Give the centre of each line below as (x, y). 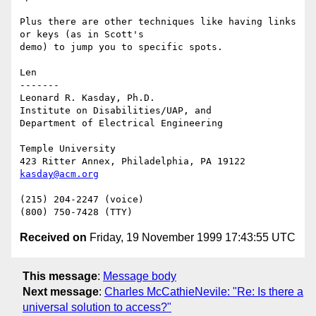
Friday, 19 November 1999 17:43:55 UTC (191, 238)
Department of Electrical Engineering (121, 123)
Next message (61, 291)
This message (60, 276)
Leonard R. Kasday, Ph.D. (87, 98)
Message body (140, 276)
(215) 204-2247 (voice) (82, 200)
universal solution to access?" (97, 307)
